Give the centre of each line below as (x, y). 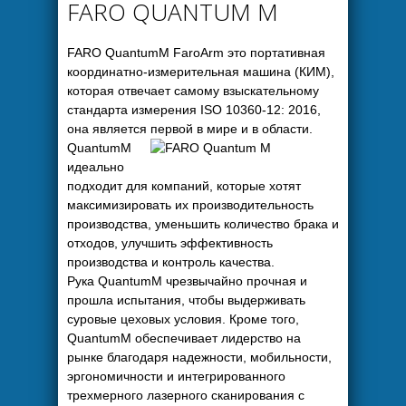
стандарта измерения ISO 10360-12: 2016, (194, 110)
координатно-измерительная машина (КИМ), (201, 72)
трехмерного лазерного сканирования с (186, 395)
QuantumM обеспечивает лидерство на (184, 338)
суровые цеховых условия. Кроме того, (183, 319)
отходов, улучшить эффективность (170, 243)
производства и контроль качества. (171, 262)
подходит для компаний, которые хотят (184, 186)
